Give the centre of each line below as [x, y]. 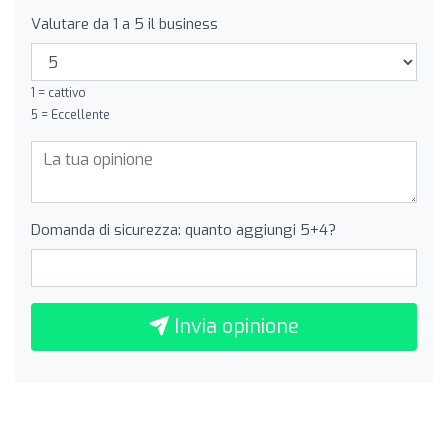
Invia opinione [234, 326]
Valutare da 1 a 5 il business [124, 24]
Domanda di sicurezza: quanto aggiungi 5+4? [183, 230]
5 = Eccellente [70, 115]
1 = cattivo [58, 93]
